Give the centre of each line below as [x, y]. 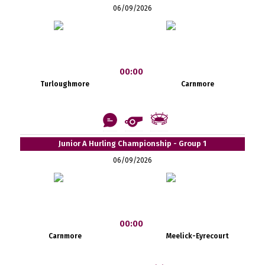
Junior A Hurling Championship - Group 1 [132, 143]
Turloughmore [65, 84]
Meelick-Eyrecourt [197, 236]
